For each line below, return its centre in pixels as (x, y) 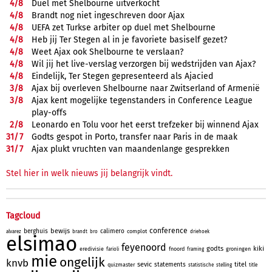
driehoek (200, 232)
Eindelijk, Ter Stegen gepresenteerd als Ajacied (122, 76)
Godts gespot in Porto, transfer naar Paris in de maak (134, 137)
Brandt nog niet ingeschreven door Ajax (108, 16)
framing (195, 250)
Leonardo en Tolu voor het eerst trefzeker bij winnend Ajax (145, 125)
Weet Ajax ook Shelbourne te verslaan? (107, 52)
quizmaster (121, 265)
